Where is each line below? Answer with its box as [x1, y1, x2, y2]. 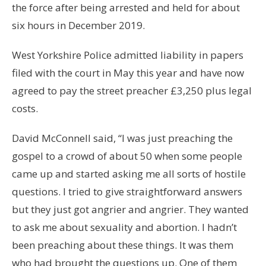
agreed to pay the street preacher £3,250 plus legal [12, 84, 252, 98]
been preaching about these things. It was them [12, 238, 233, 252]
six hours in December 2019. [12, 18, 145, 33]
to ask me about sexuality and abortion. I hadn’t [12, 220, 237, 235]
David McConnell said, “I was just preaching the [12, 131, 233, 145]
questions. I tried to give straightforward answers [12, 185, 242, 199]
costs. [12, 102, 38, 116]
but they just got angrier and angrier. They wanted [12, 202, 249, 217]
